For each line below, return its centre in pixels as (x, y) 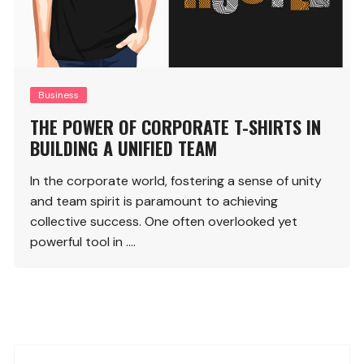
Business (59, 95)
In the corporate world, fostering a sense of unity (176, 180)
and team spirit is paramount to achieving (154, 201)
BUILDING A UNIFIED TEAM (124, 147)
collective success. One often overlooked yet (164, 221)
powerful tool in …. (83, 241)
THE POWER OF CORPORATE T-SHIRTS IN (176, 126)
